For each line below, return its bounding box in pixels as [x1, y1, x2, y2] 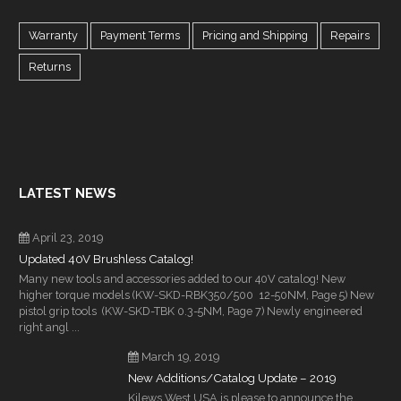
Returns [29, 60, 72, 74]
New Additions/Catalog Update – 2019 [127, 371, 337, 386]
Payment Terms [100, 29, 181, 43]
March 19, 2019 [138, 350, 219, 364]
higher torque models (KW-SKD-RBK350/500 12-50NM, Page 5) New [19, 288, 375, 303]
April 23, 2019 [30, 231, 104, 245]
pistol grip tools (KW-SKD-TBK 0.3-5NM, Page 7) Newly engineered [19, 304, 363, 319]
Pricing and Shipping [202, 29, 309, 43]
